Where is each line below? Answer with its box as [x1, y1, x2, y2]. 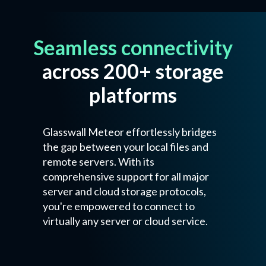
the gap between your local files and [42, 140, 208, 153]
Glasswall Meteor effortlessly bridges [42, 125, 217, 138]
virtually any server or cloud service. [42, 214, 208, 227]
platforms [88, 82, 177, 107]
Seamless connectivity [33, 34, 233, 59]
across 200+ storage [42, 58, 224, 83]
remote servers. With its [42, 154, 154, 168]
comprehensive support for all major [42, 169, 209, 183]
